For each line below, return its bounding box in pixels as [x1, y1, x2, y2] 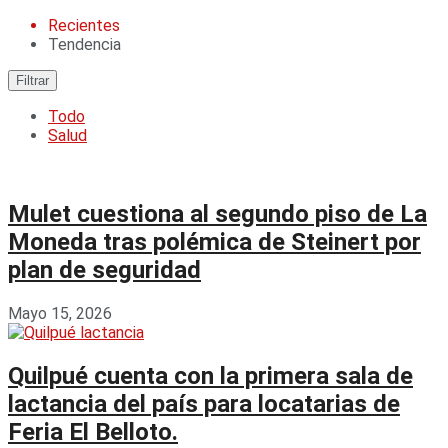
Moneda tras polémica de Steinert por [8, 227, 421, 256]
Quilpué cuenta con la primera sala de [8, 361, 413, 390]
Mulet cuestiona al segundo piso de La [8, 199, 427, 228]
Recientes [48, 16, 120, 35]
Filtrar [16, 73, 49, 88]
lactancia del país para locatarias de [8, 389, 400, 418]
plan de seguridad [8, 255, 201, 284]
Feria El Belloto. [8, 417, 178, 446]
